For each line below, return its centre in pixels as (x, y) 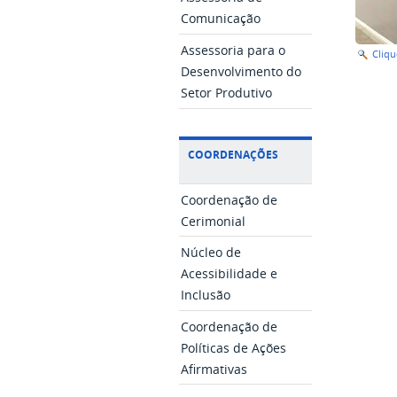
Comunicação (221, 18)
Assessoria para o (234, 50)
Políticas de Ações (234, 348)
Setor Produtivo (227, 93)
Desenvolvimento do (241, 71)
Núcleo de (211, 252)
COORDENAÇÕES (234, 154)
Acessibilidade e (230, 273)
